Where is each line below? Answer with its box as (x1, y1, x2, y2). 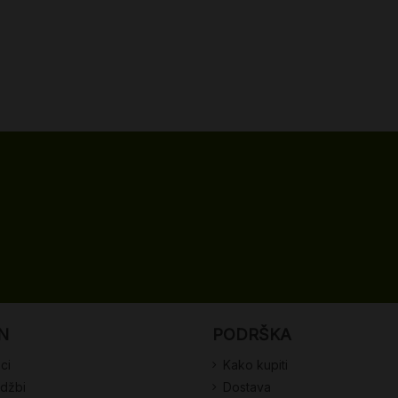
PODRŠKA (212, 324, 291, 344)
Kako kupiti (223, 357, 288, 373)
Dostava (223, 378, 271, 394)
